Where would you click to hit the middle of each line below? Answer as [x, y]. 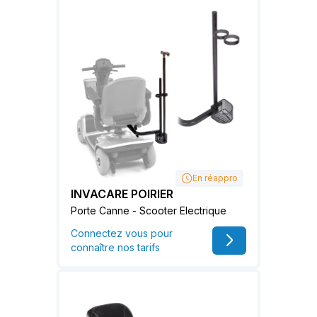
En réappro [215, 178]
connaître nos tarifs [115, 247]
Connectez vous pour [122, 233]
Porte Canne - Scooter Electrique [149, 210]
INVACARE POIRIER [122, 194]
